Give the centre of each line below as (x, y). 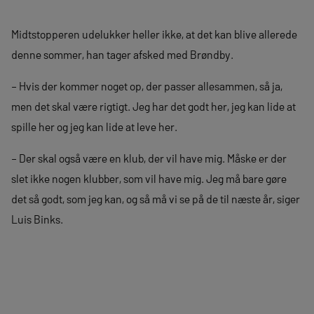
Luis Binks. (37, 219)
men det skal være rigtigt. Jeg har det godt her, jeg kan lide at (153, 106)
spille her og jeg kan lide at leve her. (94, 127)
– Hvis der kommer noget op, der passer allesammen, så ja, (147, 86)
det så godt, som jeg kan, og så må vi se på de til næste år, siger (156, 199)
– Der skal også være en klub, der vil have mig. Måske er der (149, 158)
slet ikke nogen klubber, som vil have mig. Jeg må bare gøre (149, 178)
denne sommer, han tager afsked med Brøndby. (122, 54)
